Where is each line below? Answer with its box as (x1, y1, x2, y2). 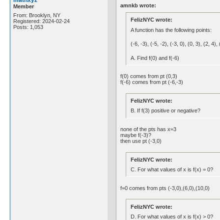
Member (13, 3, 34, 10)
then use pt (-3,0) (120, 138, 162, 144)
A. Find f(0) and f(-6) (130, 55, 179, 61)
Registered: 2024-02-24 (13, 18, 70, 25)
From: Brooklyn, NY (13, 12, 60, 19)
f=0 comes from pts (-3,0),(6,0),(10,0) (120, 185, 210, 191)
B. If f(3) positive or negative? (130, 108, 200, 114)
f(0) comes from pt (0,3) (120, 73, 178, 80)
